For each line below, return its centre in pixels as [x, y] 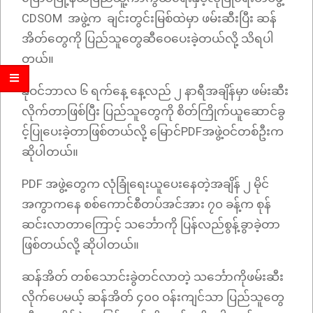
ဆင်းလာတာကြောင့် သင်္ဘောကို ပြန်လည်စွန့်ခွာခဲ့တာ [151, 225]
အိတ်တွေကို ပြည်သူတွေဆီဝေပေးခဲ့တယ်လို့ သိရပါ [148, 39]
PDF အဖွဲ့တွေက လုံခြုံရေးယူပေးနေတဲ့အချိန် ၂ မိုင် [145, 184]
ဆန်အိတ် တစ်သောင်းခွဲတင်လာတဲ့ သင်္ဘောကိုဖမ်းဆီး [153, 277]
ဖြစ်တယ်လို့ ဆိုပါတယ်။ [82, 245]
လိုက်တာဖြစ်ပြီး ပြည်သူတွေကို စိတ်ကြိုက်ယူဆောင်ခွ [153, 111]
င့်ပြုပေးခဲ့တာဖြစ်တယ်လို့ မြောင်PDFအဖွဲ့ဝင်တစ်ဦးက [153, 132]
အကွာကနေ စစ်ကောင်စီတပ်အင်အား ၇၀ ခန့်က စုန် [146, 204]
